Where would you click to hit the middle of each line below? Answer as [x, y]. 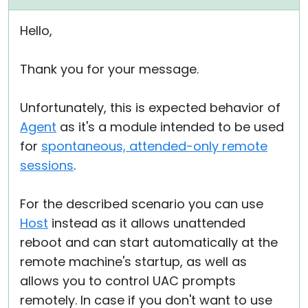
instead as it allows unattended [147, 223]
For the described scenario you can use [142, 204]
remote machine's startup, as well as [133, 262]
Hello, [36, 31]
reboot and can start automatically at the [149, 242]
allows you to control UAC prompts [128, 281]
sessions [47, 165]
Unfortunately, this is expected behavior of [150, 108]
